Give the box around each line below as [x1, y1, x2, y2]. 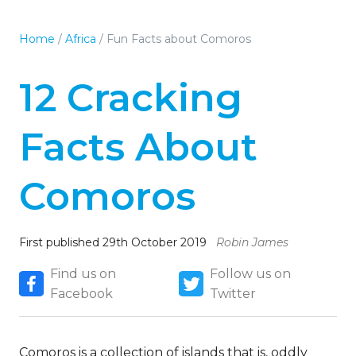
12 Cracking [19, 75, 242, 121]
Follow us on [210, 266, 292, 281]
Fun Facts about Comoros [106, 32, 251, 46]
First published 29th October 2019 [19, 235, 210, 250]
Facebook [50, 286, 114, 301]
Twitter [210, 286, 257, 301]
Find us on [50, 266, 117, 281]
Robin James [216, 235, 288, 250]
